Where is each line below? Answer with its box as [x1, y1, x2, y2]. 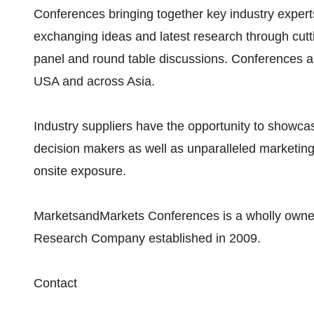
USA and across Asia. [34, 74, 155, 88]
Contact [34, 276, 77, 290]
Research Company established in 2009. [34, 231, 261, 245]
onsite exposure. [34, 164, 126, 178]
